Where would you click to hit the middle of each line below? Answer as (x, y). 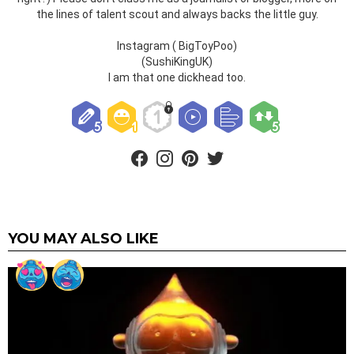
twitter (233, 147)
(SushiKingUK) (177, 61)
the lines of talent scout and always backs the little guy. (177, 14)
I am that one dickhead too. (177, 77)
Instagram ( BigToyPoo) (177, 45)
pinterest (214, 147)
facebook (165, 147)
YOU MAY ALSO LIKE (83, 238)
